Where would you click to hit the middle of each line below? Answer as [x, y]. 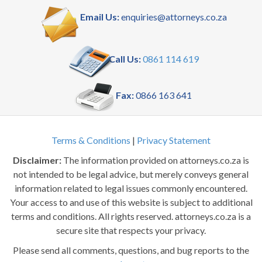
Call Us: [125, 59]
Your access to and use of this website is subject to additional [131, 202]
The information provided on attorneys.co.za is [155, 160]
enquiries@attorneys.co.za [173, 17]
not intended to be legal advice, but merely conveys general [131, 174]
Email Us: [100, 17]
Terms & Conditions [91, 140]
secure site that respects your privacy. [131, 230]
